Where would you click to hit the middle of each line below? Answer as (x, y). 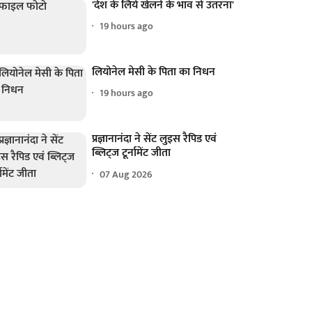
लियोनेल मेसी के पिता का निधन (154, 72)
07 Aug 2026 (126, 174)
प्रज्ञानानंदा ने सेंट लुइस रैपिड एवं (155, 139)
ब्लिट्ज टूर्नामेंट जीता (132, 153)
